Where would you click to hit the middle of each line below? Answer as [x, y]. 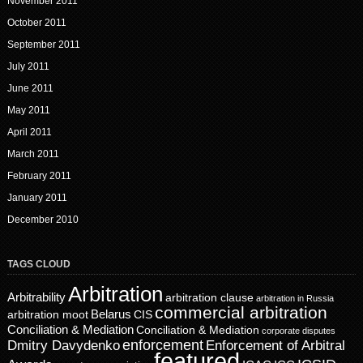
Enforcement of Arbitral [275, 346]
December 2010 [43, 220]
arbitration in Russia [295, 299]
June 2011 [30, 89]
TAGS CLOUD [38, 265]
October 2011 [36, 23]
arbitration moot [47, 315]
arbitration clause [209, 298]
